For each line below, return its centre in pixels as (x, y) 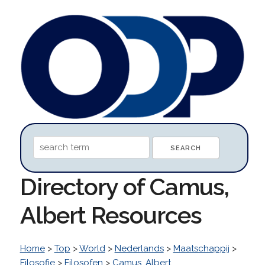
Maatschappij (201, 248)
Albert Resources (111, 215)
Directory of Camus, (124, 186)
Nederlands (139, 248)
